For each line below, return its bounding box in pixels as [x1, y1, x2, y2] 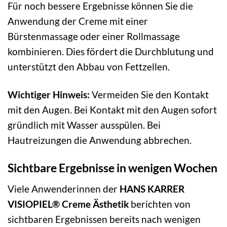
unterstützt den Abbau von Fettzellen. [8, 61, 170, 73]
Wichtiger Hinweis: [8, 89, 90, 101]
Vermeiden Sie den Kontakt [90, 89, 209, 101]
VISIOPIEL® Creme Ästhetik [8, 198, 129, 210]
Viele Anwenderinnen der [8, 182, 120, 195]
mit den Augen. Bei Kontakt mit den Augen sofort [8, 104, 217, 116]
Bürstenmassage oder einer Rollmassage [8, 30, 180, 43]
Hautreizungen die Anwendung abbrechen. [8, 134, 192, 146]
